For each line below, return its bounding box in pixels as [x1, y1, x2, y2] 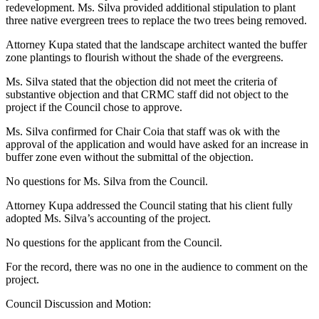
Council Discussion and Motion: [6, 298, 151, 310]
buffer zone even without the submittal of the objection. [6, 151, 253, 164]
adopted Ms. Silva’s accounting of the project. [6, 212, 211, 225]
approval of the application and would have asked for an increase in [6, 138, 308, 151]
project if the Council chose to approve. [6, 101, 182, 114]
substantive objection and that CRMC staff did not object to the [6, 88, 288, 101]
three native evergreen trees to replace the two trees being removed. [6, 14, 307, 27]
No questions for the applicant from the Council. [6, 236, 222, 249]
